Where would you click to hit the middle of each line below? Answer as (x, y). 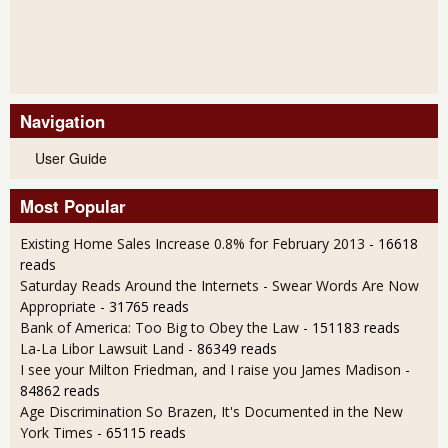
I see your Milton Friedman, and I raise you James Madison (210, 370)
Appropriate (58, 307)
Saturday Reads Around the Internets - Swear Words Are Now (219, 286)
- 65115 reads (141, 433)
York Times (56, 433)
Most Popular (73, 206)
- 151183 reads (351, 328)
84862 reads (60, 391)
